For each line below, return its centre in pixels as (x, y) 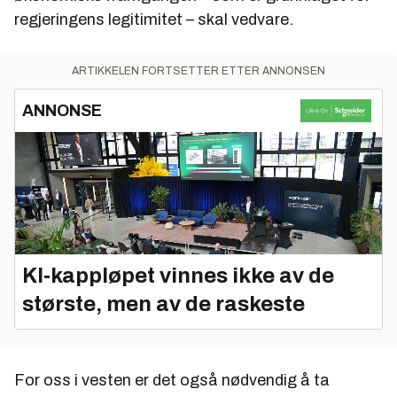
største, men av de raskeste (163, 304)
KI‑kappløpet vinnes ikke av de (178, 275)
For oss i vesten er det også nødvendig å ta (172, 380)
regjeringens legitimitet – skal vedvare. (154, 19)
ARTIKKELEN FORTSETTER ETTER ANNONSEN (198, 70)
